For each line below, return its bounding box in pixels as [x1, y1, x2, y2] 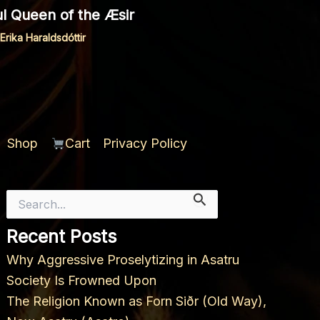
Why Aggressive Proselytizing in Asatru [6, 252, 240, 268]
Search [6, 190, 40, 203]
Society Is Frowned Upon [6, 273, 157, 289]
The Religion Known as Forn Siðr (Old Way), [6, 294, 267, 309]
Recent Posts [6, 226, 117, 248]
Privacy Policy [103, 136, 188, 151]
